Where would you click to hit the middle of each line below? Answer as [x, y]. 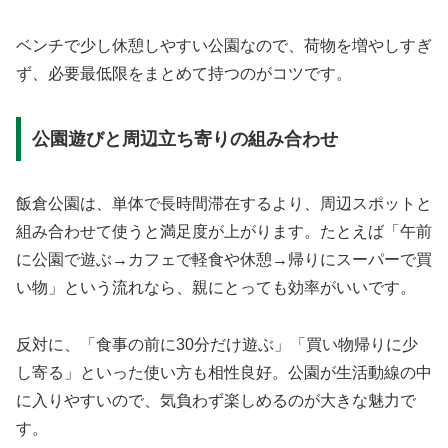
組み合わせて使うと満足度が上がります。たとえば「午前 [224, 231]
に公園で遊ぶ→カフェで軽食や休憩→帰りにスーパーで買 [224, 259]
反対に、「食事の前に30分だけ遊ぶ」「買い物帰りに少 [217, 344]
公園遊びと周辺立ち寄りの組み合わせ [184, 138]
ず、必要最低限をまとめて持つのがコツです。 [184, 74]
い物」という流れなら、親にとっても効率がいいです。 [216, 287]
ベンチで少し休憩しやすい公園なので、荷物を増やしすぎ [224, 46]
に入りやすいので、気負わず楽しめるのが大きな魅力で [216, 400]
